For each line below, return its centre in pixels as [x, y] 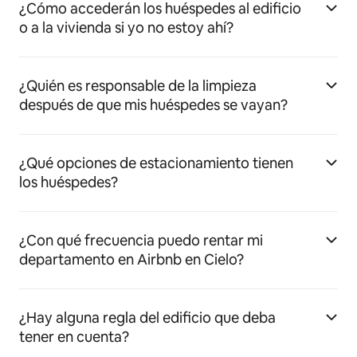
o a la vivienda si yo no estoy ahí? [126, 27]
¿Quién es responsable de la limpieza [138, 86]
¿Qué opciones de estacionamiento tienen [156, 163]
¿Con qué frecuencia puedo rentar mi [141, 240]
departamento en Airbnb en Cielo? [131, 259]
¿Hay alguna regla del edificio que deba [147, 318]
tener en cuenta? [74, 337]
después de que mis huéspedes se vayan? [153, 105]
